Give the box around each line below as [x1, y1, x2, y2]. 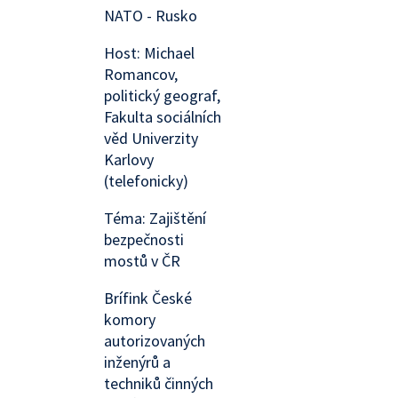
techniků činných [104, 373, 213, 394]
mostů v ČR [104, 251, 180, 271]
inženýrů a [104, 352, 171, 372]
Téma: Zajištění [104, 208, 206, 228]
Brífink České [104, 288, 192, 308]
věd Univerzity [104, 128, 198, 148]
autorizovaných [104, 330, 205, 351]
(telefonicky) [104, 171, 188, 191]
